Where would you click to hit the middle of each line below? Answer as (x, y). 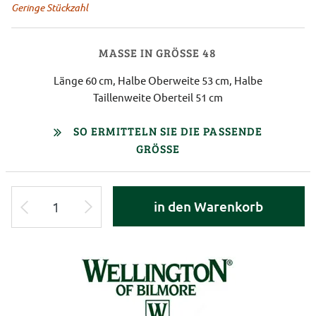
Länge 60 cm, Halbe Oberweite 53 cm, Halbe (158, 80)
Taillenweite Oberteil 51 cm (158, 97)
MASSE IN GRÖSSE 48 (151, 52)
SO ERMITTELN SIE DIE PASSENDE (168, 130)
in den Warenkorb (209, 206)
